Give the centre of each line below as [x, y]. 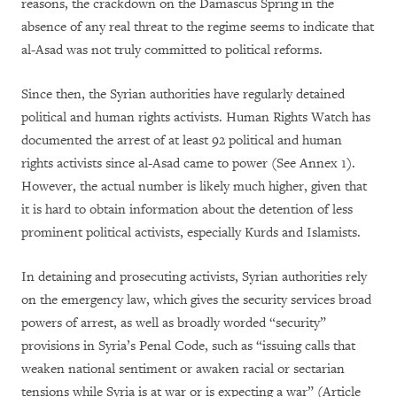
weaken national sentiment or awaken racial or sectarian [183, 369]
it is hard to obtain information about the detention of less [187, 210]
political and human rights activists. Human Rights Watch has [196, 117]
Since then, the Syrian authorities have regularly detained [183, 94]
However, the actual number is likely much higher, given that [194, 187]
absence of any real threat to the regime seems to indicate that [198, 27]
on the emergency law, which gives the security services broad [196, 300]
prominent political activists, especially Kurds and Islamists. [191, 233]
